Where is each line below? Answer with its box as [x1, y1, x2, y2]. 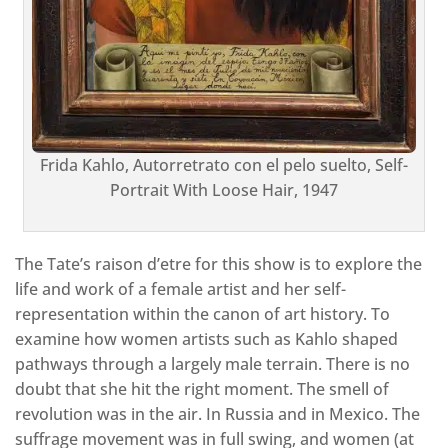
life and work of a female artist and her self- [15, 277, 346, 300]
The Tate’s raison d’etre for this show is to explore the [15, 252, 422, 275]
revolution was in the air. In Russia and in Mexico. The [15, 402, 420, 425]
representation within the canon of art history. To [15, 302, 390, 325]
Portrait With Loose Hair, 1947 [109, 178, 338, 201]
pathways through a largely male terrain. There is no [15, 352, 410, 375]
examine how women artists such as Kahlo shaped [15, 327, 398, 350]
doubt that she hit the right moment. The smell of [15, 377, 389, 400]
